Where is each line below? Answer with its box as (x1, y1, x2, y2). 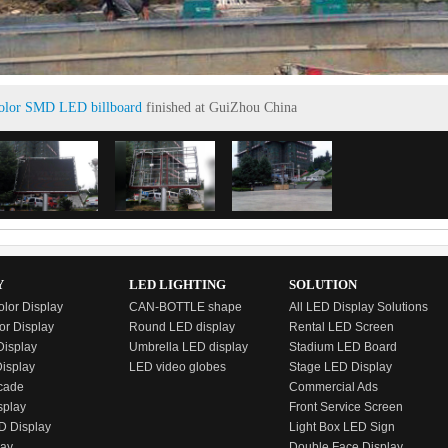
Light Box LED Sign (289, 420, 395, 434)
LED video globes (129, 360, 226, 374)
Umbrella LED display (129, 340, 248, 354)
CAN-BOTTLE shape (129, 300, 242, 314)
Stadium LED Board (289, 340, 397, 354)
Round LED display (129, 320, 235, 334)
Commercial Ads (289, 380, 378, 394)
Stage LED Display (289, 360, 392, 374)
